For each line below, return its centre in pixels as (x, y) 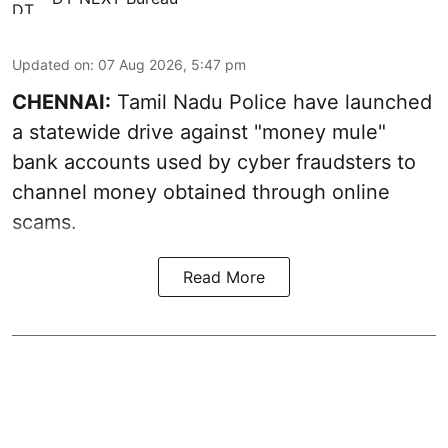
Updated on (51, 65)
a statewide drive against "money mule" (199, 132)
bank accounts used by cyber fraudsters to (214, 162)
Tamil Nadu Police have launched (271, 102)
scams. (44, 222)
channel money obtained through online (201, 192)
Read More (224, 277)
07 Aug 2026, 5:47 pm (172, 65)
